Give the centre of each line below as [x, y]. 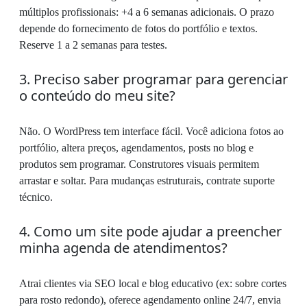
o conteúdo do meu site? [97, 96]
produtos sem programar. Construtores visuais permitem [139, 164]
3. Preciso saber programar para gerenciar [153, 79]
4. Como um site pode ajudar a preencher [150, 232]
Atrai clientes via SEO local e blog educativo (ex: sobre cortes [153, 284]
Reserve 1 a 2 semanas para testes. [93, 45]
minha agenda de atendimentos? [123, 248]
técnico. [36, 197]
